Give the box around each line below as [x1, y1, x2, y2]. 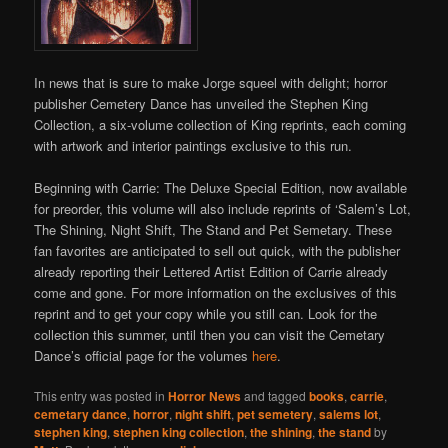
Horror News [168, 387, 242, 406]
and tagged [241, 387, 310, 405]
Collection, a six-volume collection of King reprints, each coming [34, 115, 407, 135]
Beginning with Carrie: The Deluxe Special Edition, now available [34, 178, 408, 198]
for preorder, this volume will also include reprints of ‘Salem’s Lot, [34, 199, 412, 219]
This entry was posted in [34, 387, 169, 405]
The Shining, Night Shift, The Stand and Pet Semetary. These [34, 220, 393, 240]
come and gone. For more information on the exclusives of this [34, 283, 398, 303]
